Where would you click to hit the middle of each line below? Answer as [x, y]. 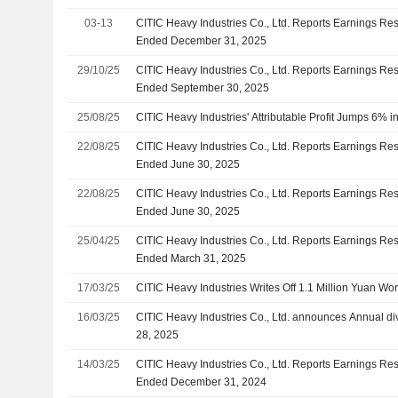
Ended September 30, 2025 [203, 88]
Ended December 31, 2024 [202, 382]
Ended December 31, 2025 [202, 40]
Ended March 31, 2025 [191, 258]
